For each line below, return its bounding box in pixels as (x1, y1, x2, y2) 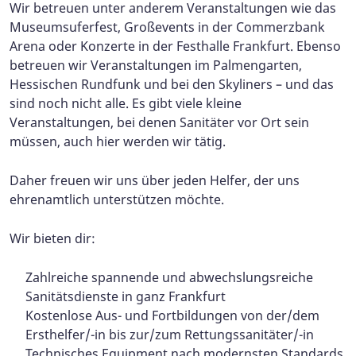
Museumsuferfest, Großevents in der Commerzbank (10, 18, 325, 37)
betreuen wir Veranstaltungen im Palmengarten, (10, 56, 302, 75)
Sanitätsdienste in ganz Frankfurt (25, 288, 226, 306)
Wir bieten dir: (10, 230, 95, 248)
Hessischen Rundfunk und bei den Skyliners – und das (10, 75, 334, 94)
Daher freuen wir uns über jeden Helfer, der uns (10, 172, 300, 190)
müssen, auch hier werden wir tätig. (10, 133, 226, 151)
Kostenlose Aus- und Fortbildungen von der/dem (25, 307, 319, 325)
